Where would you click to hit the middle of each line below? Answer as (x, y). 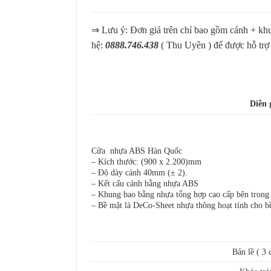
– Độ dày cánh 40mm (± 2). (139, 172)
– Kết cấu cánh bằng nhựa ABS (145, 183)
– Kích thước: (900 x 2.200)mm (146, 161)
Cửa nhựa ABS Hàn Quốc (137, 150)
